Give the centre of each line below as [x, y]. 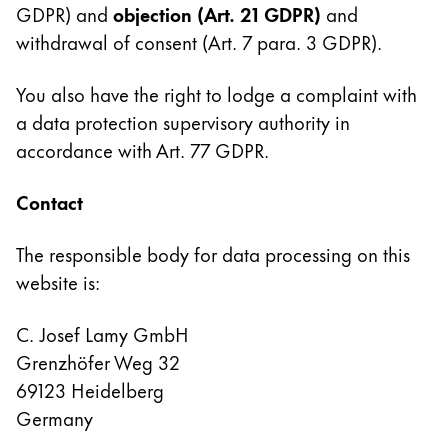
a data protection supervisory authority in [183, 121]
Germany [54, 417]
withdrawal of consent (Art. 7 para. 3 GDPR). [199, 41]
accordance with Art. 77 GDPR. [142, 149]
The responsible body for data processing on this [213, 253]
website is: [58, 281]
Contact [49, 201]
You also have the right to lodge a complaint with [216, 93]
